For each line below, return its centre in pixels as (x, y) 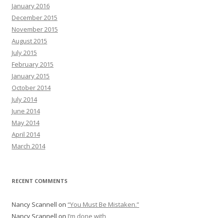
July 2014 (24, 99)
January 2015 (31, 76)
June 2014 (26, 111)
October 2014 (31, 88)
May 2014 (26, 123)
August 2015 (29, 41)
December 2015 (35, 18)
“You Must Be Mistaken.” (103, 204)
